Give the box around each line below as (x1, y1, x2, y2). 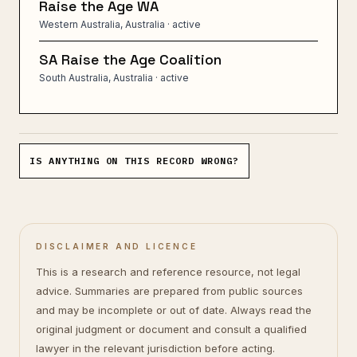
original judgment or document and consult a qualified (36, 323, 307, 335)
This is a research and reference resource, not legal (36, 265, 300, 278)
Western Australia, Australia (39, 18, 165, 30)
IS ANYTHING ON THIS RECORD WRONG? (29, 155, 239, 167)
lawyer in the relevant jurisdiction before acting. (36, 342, 275, 355)
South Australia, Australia (39, 72, 153, 84)
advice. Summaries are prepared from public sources (36, 284, 303, 297)
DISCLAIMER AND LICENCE (36, 241, 198, 251)
